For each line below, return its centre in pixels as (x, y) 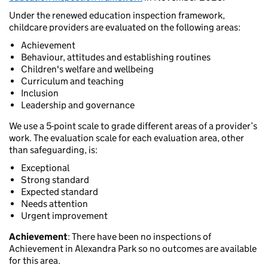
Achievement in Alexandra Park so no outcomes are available (133, 249)
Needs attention (54, 204)
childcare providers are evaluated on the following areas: (125, 28)
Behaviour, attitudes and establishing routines (116, 57)
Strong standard (55, 180)
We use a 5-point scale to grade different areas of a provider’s (133, 126)
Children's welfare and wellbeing (87, 69)
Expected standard (60, 192)
